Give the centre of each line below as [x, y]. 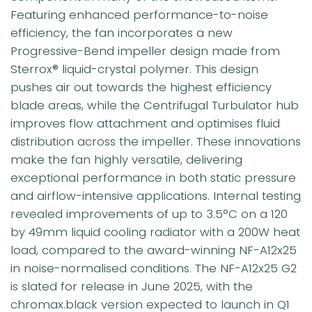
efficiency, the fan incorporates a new [122, 32]
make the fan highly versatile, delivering [126, 159]
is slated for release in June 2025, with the [132, 286]
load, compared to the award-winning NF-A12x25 [154, 250]
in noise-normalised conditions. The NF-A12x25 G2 [154, 268]
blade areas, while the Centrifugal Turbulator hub [155, 105]
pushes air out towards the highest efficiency [141, 87]
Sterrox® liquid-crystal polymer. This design [134, 69]
